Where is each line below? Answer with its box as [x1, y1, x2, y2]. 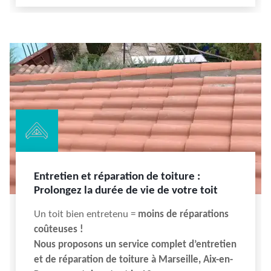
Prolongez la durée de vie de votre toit [34, 185, 218, 197]
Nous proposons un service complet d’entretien [34, 240, 237, 250]
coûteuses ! [34, 224, 83, 235]
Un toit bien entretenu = [34, 209, 135, 220]
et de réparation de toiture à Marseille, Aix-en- [34, 255, 233, 265]
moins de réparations [135, 209, 229, 220]
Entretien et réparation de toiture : [34, 171, 200, 183]
